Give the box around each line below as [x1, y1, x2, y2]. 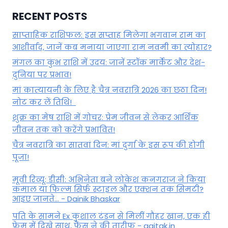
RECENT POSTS [12, 9, 88, 23]
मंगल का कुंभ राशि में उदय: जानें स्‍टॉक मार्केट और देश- [12, 56, 205, 68]
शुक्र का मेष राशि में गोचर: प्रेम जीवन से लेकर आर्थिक [12, 111, 198, 123]
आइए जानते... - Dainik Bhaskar [12, 193, 120, 205]
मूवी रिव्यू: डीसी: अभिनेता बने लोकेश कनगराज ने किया [12, 174, 206, 185]
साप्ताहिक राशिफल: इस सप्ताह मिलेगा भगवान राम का [12, 29, 206, 40]
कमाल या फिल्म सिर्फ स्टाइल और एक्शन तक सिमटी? [12, 184, 204, 195]
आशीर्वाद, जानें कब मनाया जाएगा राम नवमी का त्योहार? [12, 41, 212, 52]
